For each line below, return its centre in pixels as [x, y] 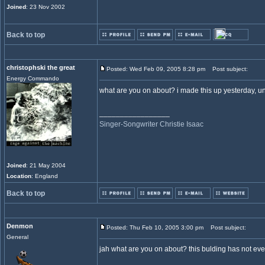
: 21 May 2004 [46, 165]
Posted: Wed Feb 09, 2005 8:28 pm [156, 69]
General [17, 237]
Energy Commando [33, 78]
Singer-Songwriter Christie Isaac [151, 124]
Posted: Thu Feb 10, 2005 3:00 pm [155, 227]
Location [19, 176]
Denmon [20, 226]
